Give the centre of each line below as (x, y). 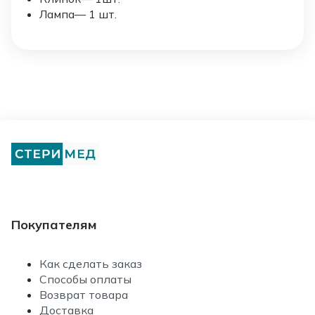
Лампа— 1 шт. (78, 14)
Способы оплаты (85, 279)
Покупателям (54, 224)
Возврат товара (84, 294)
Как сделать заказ (91, 263)
